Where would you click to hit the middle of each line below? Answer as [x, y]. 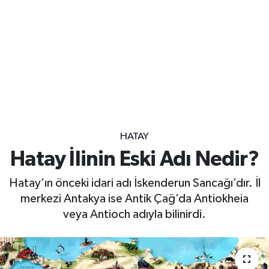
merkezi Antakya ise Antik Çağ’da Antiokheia [134, 198]
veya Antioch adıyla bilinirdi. [134, 214]
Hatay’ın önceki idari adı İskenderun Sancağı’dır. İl [134, 183]
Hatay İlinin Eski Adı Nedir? [134, 160]
